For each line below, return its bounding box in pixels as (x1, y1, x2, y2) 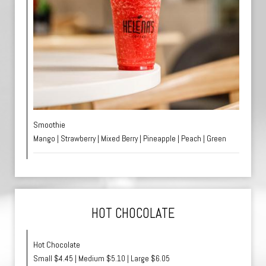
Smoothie (33, 119, 65, 130)
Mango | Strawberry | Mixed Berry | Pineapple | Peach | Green (33, 134, 226, 144)
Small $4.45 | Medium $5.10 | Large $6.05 (33, 254, 170, 264)
